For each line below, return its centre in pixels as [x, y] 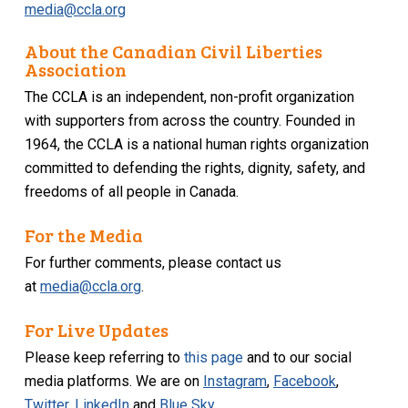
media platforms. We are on [114, 382]
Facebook [305, 382]
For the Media [84, 235]
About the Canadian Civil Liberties [174, 51]
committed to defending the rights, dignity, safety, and [195, 168]
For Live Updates [97, 330]
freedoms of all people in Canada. [132, 192]
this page [214, 358]
